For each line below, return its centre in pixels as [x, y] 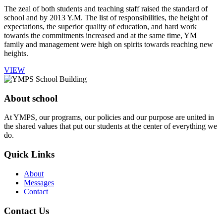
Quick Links [29, 155]
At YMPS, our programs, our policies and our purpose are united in [109, 117]
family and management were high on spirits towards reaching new [109, 44]
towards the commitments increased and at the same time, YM [100, 35]
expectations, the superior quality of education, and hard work [100, 27]
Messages [39, 182]
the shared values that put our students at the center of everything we [111, 126]
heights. [16, 53]
